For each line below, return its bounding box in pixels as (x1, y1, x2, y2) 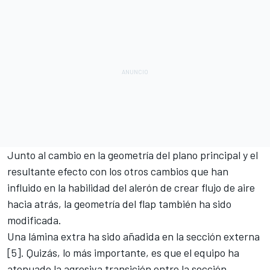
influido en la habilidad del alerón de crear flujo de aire (7, 180, 255, 194)
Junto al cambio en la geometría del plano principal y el (7, 148, 258, 162)
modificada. (7, 213, 61, 227)
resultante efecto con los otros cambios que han (7, 164, 228, 178)
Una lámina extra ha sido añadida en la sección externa (7, 229, 260, 243)
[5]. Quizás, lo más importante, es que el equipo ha (7, 245, 239, 259)
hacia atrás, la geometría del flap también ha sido (7, 196, 231, 210)
